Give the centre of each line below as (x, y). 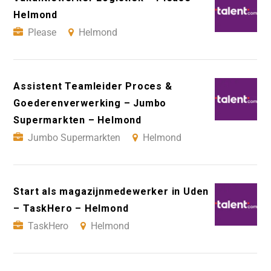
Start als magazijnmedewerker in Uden (111, 192)
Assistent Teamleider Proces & (93, 87)
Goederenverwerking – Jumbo (90, 103)
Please (42, 33)
